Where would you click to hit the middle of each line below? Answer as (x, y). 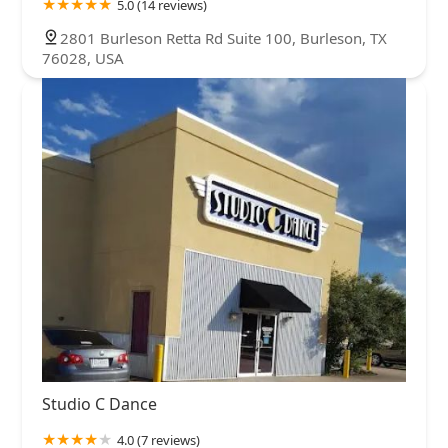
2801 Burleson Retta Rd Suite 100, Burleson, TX (223, 38)
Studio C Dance (99, 403)
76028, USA (83, 58)
